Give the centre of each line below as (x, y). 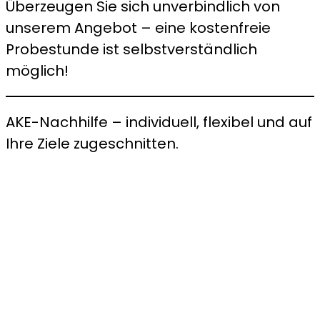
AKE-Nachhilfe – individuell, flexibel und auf (159, 122)
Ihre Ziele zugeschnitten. (92, 143)
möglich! (37, 70)
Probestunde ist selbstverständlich (131, 49)
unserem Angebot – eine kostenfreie (138, 27)
